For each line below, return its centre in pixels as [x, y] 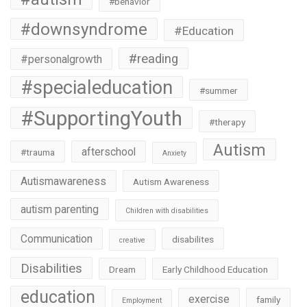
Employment [142, 301]
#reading [153, 59]
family [268, 300]
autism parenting [60, 210]
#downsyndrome [84, 29]
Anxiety [174, 153]
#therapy [227, 122]
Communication [57, 239]
